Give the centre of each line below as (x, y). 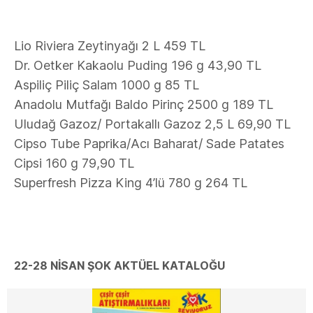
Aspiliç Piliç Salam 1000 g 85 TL (107, 85)
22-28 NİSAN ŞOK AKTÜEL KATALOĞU (119, 265)
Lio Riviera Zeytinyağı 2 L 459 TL (110, 46)
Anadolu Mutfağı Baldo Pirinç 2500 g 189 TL (144, 104)
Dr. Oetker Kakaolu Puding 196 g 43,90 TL (138, 65)
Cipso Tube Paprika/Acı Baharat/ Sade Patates (149, 144)
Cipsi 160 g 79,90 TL (74, 163)
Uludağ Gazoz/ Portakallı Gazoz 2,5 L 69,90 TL (152, 124)
